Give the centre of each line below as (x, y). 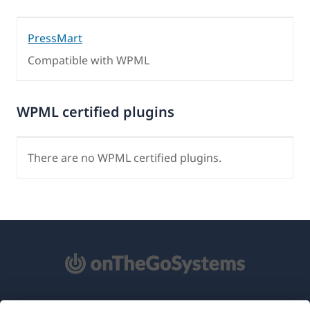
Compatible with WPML (89, 60)
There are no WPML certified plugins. (125, 157)
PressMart (55, 38)
